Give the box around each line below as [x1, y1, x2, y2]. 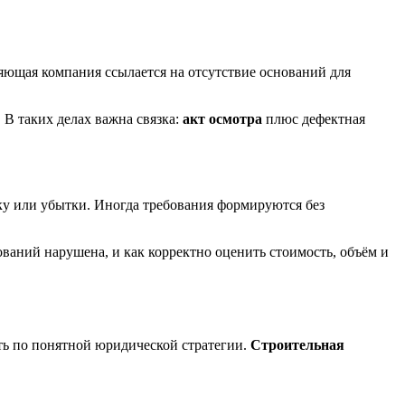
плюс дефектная [262, 110, 365, 127]
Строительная [250, 336, 344, 353]
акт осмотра [183, 110, 262, 127]
